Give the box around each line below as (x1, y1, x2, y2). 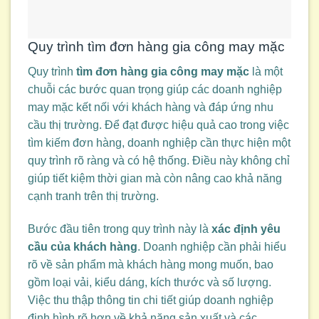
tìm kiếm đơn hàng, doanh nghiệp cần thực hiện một (28, 136, 291, 149)
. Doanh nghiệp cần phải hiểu (137, 240, 286, 253)
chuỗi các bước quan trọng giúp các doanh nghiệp (28, 83, 282, 95)
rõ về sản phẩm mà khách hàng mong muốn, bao (28, 258, 273, 271)
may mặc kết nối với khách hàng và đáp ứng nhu (28, 100, 273, 113)
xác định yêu (211, 222, 281, 235)
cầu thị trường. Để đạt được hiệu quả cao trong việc (28, 118, 289, 131)
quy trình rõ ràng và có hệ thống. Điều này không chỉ (28, 154, 290, 167)
